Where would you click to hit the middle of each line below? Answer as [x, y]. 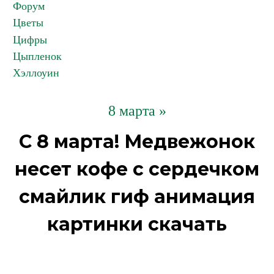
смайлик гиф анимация [137, 197]
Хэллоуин [36, 73]
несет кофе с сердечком [137, 169]
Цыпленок [37, 56]
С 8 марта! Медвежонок [137, 142]
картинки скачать [137, 224]
